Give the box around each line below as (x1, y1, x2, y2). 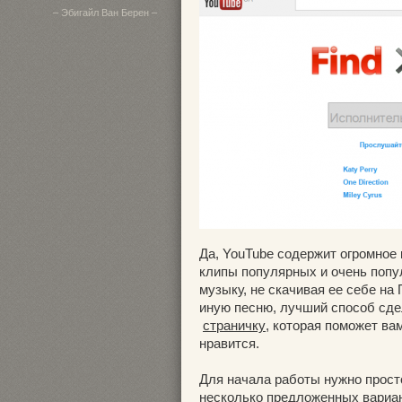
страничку (203, 318, 266, 333)
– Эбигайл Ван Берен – (53, 7, 157, 18)
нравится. (199, 336, 259, 351)
